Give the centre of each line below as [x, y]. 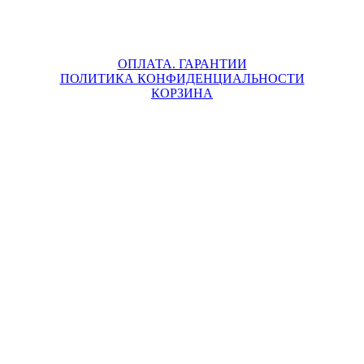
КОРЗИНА [182, 93]
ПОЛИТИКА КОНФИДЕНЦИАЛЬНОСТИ [182, 78]
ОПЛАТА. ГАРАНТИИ [182, 64]
